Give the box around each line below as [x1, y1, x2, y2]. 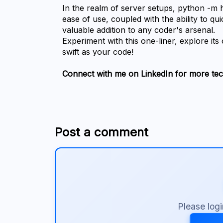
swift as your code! [62, 47, 134, 57]
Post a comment [55, 125, 149, 140]
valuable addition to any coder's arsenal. [62, 25, 216, 35]
